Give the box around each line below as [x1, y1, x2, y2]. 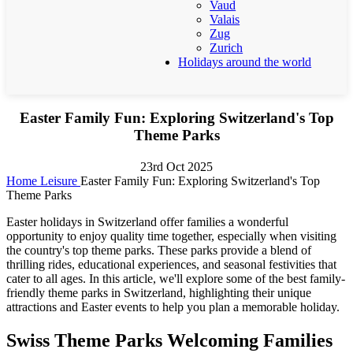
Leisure [40, 173, 77, 188]
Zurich [210, 41, 243, 54]
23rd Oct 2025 [140, 159, 213, 173]
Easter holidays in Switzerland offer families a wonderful [6, 214, 288, 229]
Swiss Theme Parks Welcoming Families [6, 329, 333, 351]
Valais [210, 13, 240, 26]
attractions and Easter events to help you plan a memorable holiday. [6, 299, 340, 314]
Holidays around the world [178, 55, 312, 69]
